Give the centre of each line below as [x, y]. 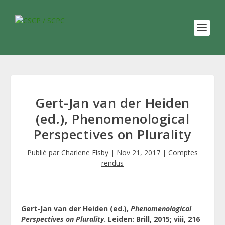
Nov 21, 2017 [138, 152]
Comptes [183, 152]
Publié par [44, 152]
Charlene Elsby [85, 152]
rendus [113, 163]
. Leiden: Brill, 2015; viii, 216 [152, 219]
